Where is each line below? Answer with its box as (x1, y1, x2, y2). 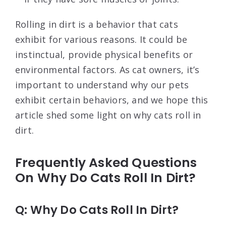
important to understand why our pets (15, 79, 189, 91)
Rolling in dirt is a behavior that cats (15, 18, 178, 31)
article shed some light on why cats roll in (15, 109, 201, 122)
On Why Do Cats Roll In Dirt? (15, 169, 196, 187)
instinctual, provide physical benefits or (15, 48, 193, 61)
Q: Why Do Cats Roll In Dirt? (15, 202, 179, 218)
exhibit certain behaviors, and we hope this (15, 94, 208, 106)
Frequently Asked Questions (15, 154, 197, 172)
